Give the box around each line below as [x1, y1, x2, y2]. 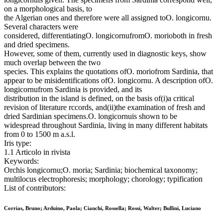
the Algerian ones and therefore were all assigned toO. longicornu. [4, 13, 212, 22]
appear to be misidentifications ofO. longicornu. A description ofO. [4, 76, 213, 85]
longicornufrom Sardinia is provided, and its [4, 85, 142, 94]
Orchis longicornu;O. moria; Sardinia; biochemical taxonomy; [4, 166, 198, 175]
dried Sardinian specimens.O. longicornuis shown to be [4, 112, 177, 121]
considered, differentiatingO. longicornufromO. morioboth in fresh [4, 31, 212, 40]
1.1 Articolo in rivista [4, 148, 70, 157]
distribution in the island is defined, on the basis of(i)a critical [4, 94, 194, 103]
